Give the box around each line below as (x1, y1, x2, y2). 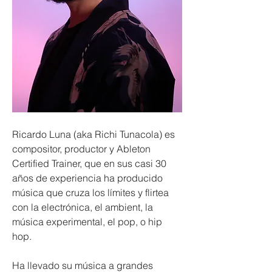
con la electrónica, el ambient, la (12, 200, 155, 213)
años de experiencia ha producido (12, 171, 165, 184)
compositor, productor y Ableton (12, 142, 153, 155)
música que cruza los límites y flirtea (12, 186, 171, 199)
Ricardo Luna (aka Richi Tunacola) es (12, 127, 177, 140)
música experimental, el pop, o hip (12, 215, 165, 228)
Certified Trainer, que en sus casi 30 (12, 157, 169, 169)
